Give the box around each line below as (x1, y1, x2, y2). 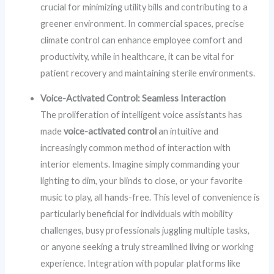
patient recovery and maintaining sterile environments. (40, 67, 256, 78)
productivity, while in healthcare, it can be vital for (40, 51, 235, 62)
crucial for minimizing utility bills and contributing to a (40, 1, 248, 12)
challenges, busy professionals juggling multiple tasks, (40, 225, 250, 236)
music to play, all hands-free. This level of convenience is (40, 192, 261, 203)
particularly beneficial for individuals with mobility (40, 209, 233, 220)
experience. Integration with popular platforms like (40, 258, 241, 269)
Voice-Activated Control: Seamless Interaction (40, 93, 226, 104)
